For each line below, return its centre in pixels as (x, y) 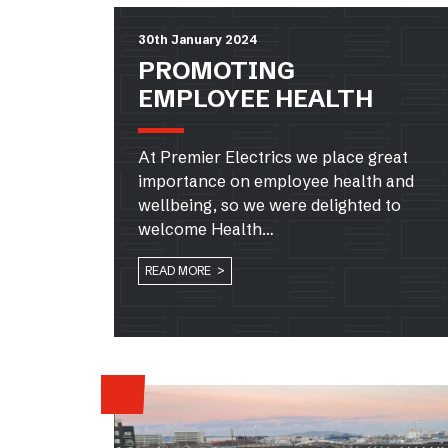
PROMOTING (216, 70)
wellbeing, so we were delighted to (269, 204)
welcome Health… (206, 228)
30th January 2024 (197, 39)
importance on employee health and (276, 180)
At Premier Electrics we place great (273, 156)
